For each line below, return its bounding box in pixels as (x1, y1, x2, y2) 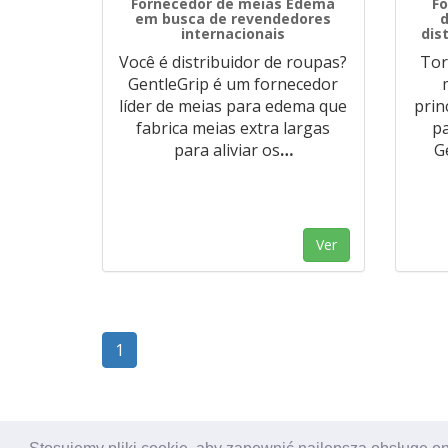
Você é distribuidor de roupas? (119, 51, 348, 73)
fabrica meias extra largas (136, 117, 331, 139)
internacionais (181, 24, 286, 43)
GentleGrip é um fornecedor (128, 73, 339, 95)
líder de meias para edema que (119, 95, 348, 117)
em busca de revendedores (135, 9, 332, 28)
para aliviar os (173, 139, 280, 161)
